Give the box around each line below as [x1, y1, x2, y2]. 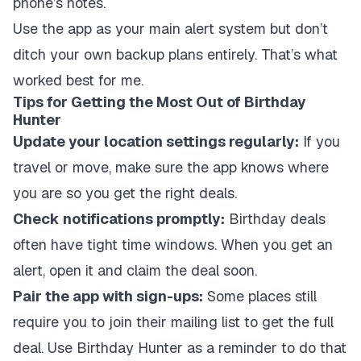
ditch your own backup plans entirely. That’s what [13, 45, 338, 64]
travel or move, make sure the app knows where [13, 158, 329, 176]
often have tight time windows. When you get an [13, 235, 333, 254]
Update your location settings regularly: [13, 132, 299, 151]
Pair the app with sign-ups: [13, 287, 203, 305]
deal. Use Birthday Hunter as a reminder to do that [13, 338, 346, 357]
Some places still [203, 287, 317, 305]
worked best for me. [13, 71, 143, 89]
